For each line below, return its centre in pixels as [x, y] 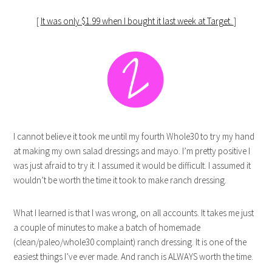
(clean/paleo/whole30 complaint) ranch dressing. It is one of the [130, 242]
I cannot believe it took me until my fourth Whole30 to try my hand [134, 136]
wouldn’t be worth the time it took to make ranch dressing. [120, 180]
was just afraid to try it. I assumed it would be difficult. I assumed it [132, 165]
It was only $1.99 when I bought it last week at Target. [137, 21]
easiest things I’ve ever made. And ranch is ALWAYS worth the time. [134, 256]
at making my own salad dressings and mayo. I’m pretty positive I [132, 151]
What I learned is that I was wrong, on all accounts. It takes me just [134, 212]
